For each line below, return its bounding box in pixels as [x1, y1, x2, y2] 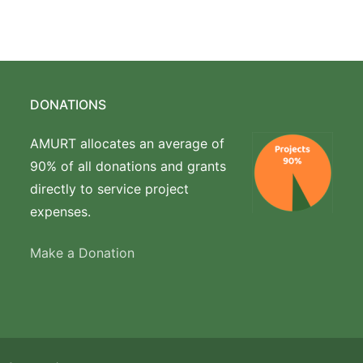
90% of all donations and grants [29, 158, 226, 175]
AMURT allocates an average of [29, 135, 224, 152]
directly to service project [29, 181, 189, 198]
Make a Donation [29, 244, 135, 261]
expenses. [29, 203, 91, 220]
